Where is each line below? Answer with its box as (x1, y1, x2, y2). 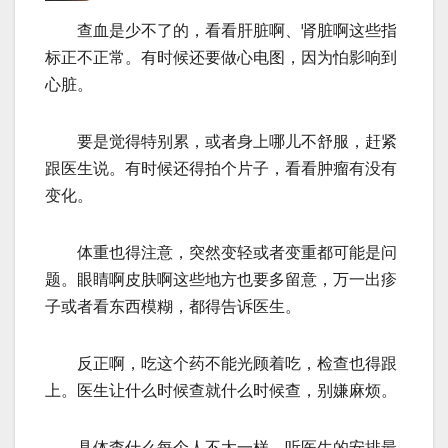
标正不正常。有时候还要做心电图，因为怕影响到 (45, 49, 397, 67)
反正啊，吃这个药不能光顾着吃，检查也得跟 (45, 355, 397, 373)
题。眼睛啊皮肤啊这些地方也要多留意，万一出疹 (45, 271, 397, 289)
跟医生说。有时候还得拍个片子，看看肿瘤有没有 (45, 160, 397, 178)
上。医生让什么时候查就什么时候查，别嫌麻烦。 (45, 382, 397, 400)
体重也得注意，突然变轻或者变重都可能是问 (45, 244, 397, 262)
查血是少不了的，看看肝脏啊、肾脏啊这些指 (45, 22, 397, 40)
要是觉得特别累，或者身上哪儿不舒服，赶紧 (45, 133, 397, 151)
